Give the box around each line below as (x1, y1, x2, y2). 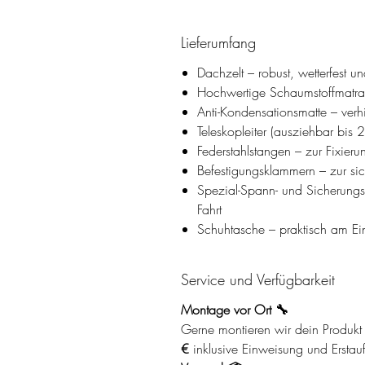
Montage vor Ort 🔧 (181, 300, 288, 319)
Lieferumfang (181, 32, 256, 52)
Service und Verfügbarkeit (181, 269, 335, 289)
